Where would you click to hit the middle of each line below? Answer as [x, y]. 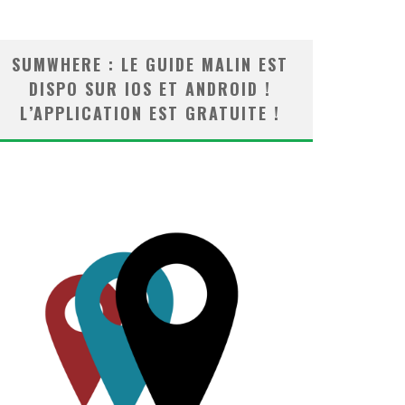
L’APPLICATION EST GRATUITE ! [150, 113]
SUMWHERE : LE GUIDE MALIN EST [150, 64]
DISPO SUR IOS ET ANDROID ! [150, 89]
